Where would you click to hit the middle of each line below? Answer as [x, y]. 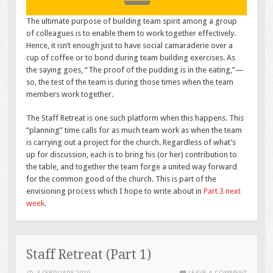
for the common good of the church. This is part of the [122, 179]
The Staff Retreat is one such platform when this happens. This [135, 118]
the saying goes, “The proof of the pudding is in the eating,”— [135, 69]
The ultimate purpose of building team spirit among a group [132, 21]
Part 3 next [222, 191]
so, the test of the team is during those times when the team [130, 82]
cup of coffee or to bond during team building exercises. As [131, 57]
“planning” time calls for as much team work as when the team [134, 130]
